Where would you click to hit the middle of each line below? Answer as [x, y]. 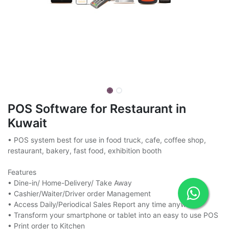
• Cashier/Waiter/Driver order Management [79, 193]
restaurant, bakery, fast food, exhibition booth [85, 151]
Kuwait [27, 123]
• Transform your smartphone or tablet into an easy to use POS [113, 215]
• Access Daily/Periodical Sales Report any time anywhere [104, 204]
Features [22, 172]
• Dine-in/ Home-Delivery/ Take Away [70, 183]
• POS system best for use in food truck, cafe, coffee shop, [107, 140]
